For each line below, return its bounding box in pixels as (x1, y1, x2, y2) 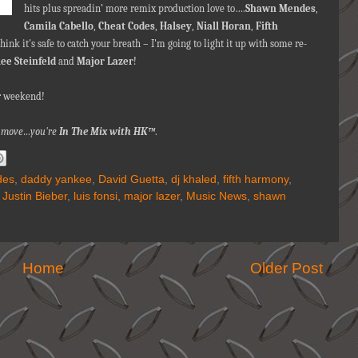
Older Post (250, 260, 323, 277)
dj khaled (171, 173, 217, 186)
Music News (186, 190, 247, 203)
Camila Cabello (23, 19, 93, 32)
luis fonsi (74, 190, 117, 203)
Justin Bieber (2, 190, 67, 203)
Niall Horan (196, 19, 251, 32)
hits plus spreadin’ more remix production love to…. (23, 2, 245, 14)
